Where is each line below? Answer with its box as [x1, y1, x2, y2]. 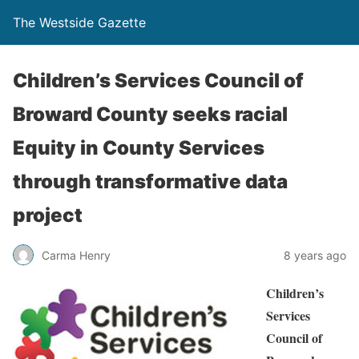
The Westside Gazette [13, 14, 146, 30]
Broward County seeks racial [13, 103, 288, 126]
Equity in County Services [13, 136, 264, 159]
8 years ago [284, 248, 346, 262]
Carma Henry [42, 248, 111, 262]
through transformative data [13, 170, 288, 193]
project [13, 204, 83, 227]
